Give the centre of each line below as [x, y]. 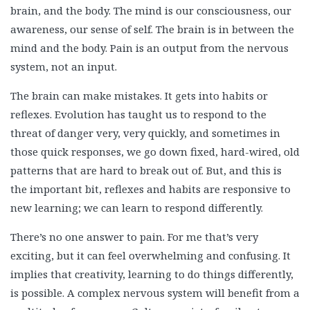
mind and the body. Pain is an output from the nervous [149, 48]
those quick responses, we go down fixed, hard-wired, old [155, 152]
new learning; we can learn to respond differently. [137, 208]
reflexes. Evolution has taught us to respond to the [138, 114]
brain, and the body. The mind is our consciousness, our [151, 10]
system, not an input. [64, 66]
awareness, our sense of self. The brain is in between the [152, 29]
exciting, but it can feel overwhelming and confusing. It [151, 255]
